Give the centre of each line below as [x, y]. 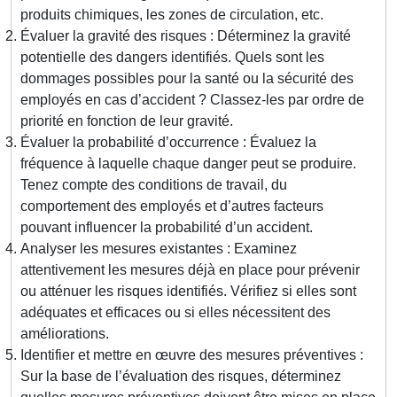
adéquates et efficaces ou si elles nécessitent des [175, 313]
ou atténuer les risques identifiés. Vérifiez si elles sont [188, 292]
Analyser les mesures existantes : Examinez [159, 249]
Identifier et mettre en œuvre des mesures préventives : [192, 355]
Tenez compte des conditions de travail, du [154, 185]
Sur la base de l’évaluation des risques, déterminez [181, 377]
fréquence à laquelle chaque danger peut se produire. [188, 164]
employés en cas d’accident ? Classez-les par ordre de [192, 100]
